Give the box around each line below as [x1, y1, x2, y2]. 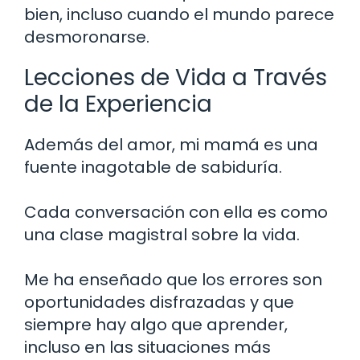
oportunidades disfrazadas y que [24, 291, 294, 314]
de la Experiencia [24, 88, 212, 121]
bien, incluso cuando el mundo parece [24, 3, 334, 27]
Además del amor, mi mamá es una [24, 133, 318, 157]
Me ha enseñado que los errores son [24, 268, 322, 292]
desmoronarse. [24, 26, 149, 49]
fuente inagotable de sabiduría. [24, 156, 282, 179]
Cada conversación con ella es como [24, 201, 328, 224]
